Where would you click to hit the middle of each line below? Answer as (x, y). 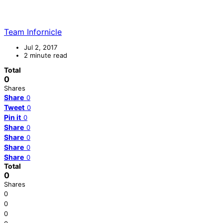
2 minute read (46, 55)
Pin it (12, 117)
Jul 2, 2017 (41, 47)
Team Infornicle (33, 32)
